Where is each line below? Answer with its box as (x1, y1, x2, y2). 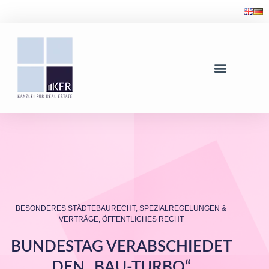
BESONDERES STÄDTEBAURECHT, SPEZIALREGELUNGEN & (16, 204, 227, 213)
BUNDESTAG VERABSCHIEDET (10, 239, 232, 255)
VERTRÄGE (58, 215, 98, 223)
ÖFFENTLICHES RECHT (101, 215, 184, 223)
